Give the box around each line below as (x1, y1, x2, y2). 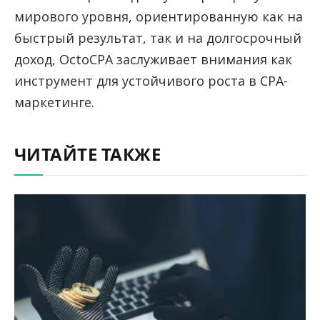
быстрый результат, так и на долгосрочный (14, 29, 301, 46)
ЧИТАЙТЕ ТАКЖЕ (14, 144, 161, 166)
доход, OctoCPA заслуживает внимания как (14, 50, 292, 68)
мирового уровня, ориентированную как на (14, 7, 303, 25)
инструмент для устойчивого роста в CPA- (14, 71, 288, 89)
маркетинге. (14, 93, 94, 111)
